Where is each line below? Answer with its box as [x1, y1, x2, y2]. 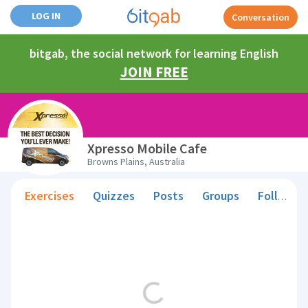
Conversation [232, 11, 289, 23]
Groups [202, 188, 240, 203]
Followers [258, 188, 278, 203]
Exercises [25, 188, 75, 203]
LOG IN [32, 10, 60, 22]
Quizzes [93, 188, 135, 203]
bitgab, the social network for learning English [30, 45, 278, 61]
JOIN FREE [120, 63, 188, 81]
